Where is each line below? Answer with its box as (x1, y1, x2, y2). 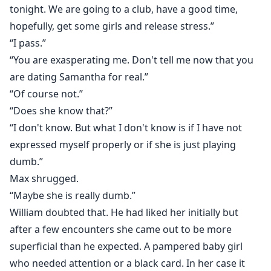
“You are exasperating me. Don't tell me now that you (10, 53, 253, 67)
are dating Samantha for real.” (10, 70, 148, 84)
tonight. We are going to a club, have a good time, (10, 2, 238, 16)
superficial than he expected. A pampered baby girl (10, 240, 243, 253)
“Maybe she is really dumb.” (10, 189, 135, 203)
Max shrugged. (10, 172, 79, 186)
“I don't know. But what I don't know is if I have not (10, 121, 242, 135)
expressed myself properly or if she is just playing (10, 138, 236, 152)
